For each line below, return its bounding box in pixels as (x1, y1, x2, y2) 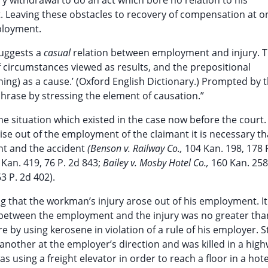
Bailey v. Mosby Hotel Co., (103, 156, 211, 169)
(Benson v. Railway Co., (87, 142, 185, 155)
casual (44, 46, 73, 59)
